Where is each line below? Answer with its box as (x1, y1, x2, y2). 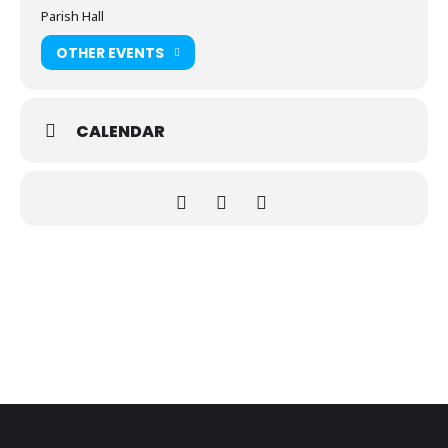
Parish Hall (41, 7, 104, 25)
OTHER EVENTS (56, 42, 164, 63)
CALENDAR (76, 120, 165, 143)
